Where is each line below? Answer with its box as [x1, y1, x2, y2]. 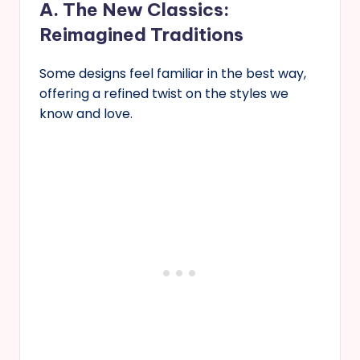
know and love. [39, 104, 133, 123]
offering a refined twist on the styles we [39, 84, 288, 103]
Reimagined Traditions [39, 22, 243, 46]
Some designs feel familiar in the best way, [39, 63, 306, 83]
